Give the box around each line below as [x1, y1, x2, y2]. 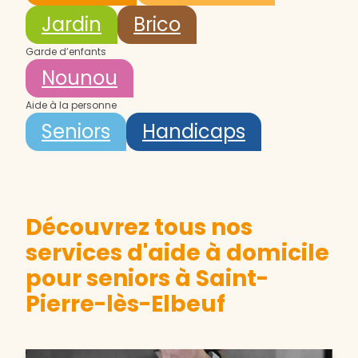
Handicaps [142, 118, 245, 145]
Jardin [42, 11, 101, 38]
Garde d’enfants [26, 45, 106, 59]
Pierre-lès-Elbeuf [26, 288, 225, 320]
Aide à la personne [26, 98, 117, 113]
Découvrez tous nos [26, 212, 253, 244]
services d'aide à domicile [26, 237, 329, 269]
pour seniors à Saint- [26, 263, 268, 295]
